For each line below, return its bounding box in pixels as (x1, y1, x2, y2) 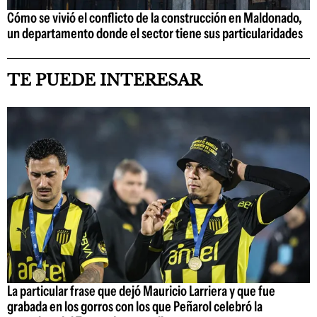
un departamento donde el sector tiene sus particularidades (7, 25, 303, 42)
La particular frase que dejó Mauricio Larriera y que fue (7, 282, 275, 299)
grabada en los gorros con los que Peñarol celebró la (7, 297, 263, 315)
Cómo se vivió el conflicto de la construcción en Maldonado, (7, 9, 302, 27)
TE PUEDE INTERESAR (7, 71, 202, 91)
